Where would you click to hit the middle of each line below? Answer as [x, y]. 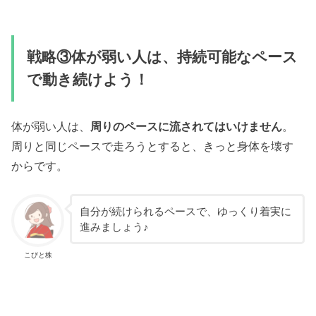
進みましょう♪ [114, 227]
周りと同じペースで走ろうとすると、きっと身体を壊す [153, 146]
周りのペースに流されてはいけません [187, 127]
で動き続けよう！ [87, 79]
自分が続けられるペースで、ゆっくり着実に [185, 211]
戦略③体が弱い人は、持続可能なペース [162, 57]
